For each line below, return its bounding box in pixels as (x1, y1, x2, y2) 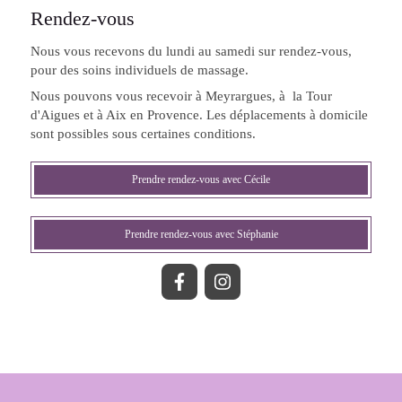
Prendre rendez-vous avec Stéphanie (124, 228, 278, 240)
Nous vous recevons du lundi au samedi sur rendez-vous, (31, 44, 352, 58)
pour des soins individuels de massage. (31, 63, 249, 77)
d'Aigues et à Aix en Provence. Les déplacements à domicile (31, 108, 368, 122)
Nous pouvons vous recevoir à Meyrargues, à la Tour (31, 89, 332, 103)
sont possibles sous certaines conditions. (31, 127, 256, 141)
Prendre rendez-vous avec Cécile (132, 173, 270, 186)
